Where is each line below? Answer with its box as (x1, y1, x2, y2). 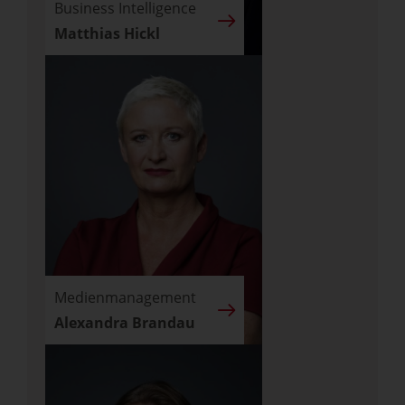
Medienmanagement (54, 287, 196, 307)
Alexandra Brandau (54, 313, 195, 333)
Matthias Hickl (54, 24, 160, 43)
